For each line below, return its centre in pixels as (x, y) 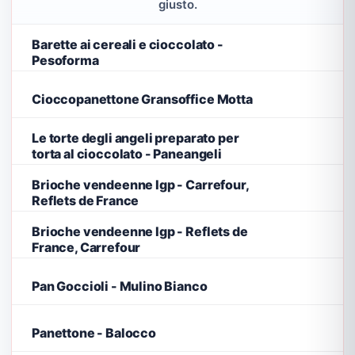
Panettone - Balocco (94, 332)
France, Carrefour (86, 247)
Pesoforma (65, 60)
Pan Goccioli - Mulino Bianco (120, 286)
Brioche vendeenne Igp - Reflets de (140, 231)
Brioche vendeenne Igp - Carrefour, (140, 184)
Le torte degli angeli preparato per (136, 137)
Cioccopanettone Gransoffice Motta (142, 99)
